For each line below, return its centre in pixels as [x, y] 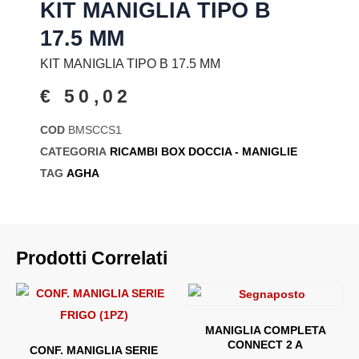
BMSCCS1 [95, 129]
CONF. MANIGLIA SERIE [94, 350]
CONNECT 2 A [265, 344]
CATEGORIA [73, 151]
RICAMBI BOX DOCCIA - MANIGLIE [204, 151]
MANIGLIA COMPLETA [265, 330]
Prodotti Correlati [92, 258]
